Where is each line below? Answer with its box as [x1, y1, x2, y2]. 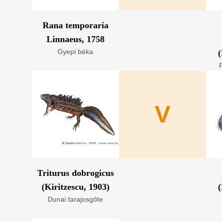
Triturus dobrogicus [37, 168, 114, 178]
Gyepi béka [57, 48, 93, 55]
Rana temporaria [42, 20, 109, 30]
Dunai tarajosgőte [48, 195, 103, 203]
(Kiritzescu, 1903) [41, 182, 110, 192]
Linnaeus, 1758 [46, 34, 105, 44]
